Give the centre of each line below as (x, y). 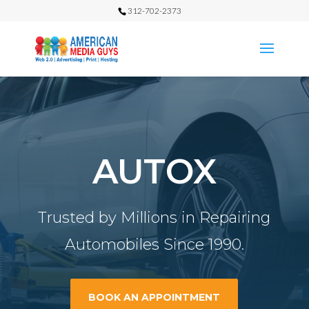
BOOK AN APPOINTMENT (154, 297)
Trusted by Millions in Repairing (154, 217)
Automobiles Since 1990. (154, 244)
